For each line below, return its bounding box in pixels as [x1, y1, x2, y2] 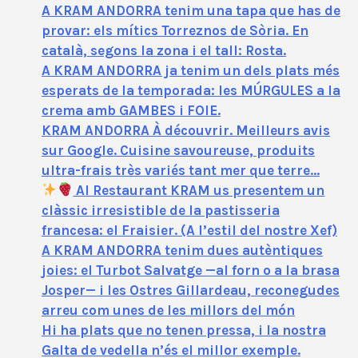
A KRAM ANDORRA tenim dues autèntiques [42, 241, 323, 258]
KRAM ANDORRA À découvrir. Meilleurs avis [42, 121, 330, 138]
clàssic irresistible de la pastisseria [42, 201, 280, 218]
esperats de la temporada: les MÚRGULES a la [42, 82, 340, 98]
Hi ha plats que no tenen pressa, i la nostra [42, 321, 326, 338]
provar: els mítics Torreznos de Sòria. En [42, 22, 308, 38]
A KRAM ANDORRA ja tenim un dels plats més [42, 62, 340, 78]
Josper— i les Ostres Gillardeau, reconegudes [42, 281, 340, 298]
